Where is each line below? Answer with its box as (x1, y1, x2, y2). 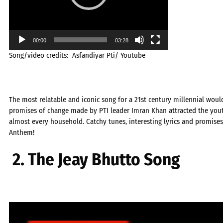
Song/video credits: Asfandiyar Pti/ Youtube (9, 50, 145, 60)
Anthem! (9, 127, 34, 137)
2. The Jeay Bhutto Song (12, 149, 180, 170)
